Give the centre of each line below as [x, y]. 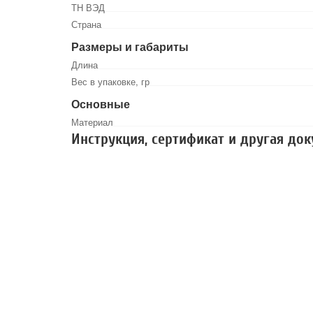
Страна [86, 24]
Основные [101, 104]
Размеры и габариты [130, 46]
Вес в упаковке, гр [110, 81]
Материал [92, 122]
